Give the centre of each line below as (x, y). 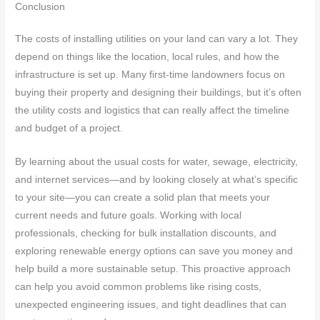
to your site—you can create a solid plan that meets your (143, 198)
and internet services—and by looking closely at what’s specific (157, 180)
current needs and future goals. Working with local (129, 216)
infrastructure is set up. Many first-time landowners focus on (150, 75)
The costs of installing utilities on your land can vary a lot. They (157, 39)
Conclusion (40, 7)
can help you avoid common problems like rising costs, (139, 287)
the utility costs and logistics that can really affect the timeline (152, 111)
